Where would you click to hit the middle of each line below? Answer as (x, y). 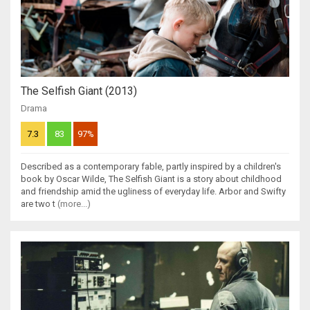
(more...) (74, 204)
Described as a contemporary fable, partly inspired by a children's (151, 167)
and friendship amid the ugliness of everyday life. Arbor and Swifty (153, 192)
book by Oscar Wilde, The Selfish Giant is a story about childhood (151, 179)
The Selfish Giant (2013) (79, 91)
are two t (39, 204)
